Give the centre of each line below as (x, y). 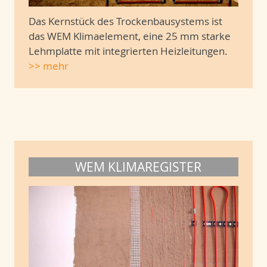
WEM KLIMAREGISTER (138, 167)
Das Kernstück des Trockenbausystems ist (125, 21)
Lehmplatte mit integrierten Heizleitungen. (128, 51)
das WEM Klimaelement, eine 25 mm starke (130, 36)
